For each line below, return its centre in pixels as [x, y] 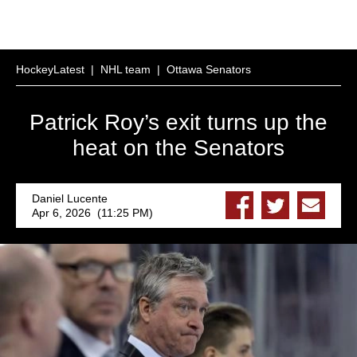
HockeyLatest [50, 69]
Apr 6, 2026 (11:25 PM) [92, 213]
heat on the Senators [178, 148]
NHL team [126, 69]
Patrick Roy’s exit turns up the [178, 122]
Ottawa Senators [209, 69]
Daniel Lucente [70, 198]
